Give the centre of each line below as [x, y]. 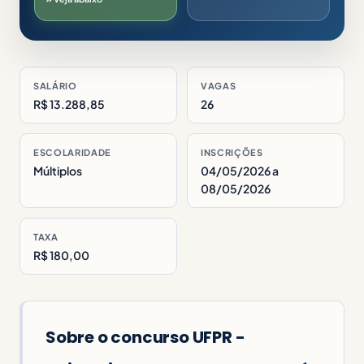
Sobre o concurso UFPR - [145, 337]
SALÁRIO [55, 85]
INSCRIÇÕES [232, 152]
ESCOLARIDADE [72, 152]
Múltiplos [58, 170]
